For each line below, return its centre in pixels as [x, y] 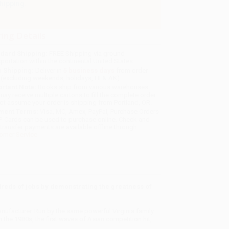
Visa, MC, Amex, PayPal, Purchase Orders [99, 112]
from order [131, 71]
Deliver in [49, 71]
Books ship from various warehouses [93, 87]
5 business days [89, 71]
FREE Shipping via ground [86, 54]
